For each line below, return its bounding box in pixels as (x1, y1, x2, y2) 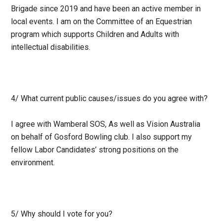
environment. (11, 158, 57, 168)
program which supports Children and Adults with (11, 30, 180, 39)
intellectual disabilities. (11, 42, 93, 52)
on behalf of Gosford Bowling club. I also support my (11, 132, 192, 142)
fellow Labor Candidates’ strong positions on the (11, 145, 179, 155)
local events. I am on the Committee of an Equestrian (11, 17, 192, 27)
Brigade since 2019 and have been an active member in (11, 4, 201, 14)
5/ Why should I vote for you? (11, 209, 113, 219)
